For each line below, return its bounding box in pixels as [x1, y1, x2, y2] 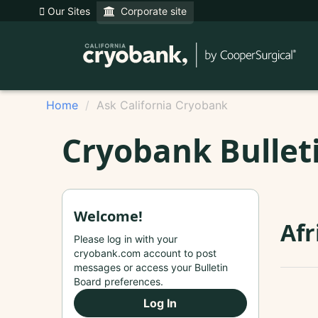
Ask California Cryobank [97, 98, 228, 112]
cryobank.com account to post [74, 246, 216, 259]
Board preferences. [74, 275, 163, 287]
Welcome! [74, 206, 143, 226]
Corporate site [115, 5, 187, 17]
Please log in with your [74, 232, 177, 245]
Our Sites [45, 5, 90, 17]
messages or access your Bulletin [74, 261, 228, 273]
